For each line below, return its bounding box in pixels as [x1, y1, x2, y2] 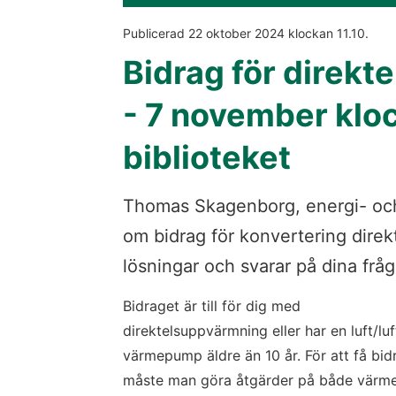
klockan [285, 25, 337, 41]
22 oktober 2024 [188, 25, 285, 41]
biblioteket [123, 138, 291, 178]
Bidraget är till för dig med [123, 297, 301, 316]
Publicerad [123, 25, 188, 41]
